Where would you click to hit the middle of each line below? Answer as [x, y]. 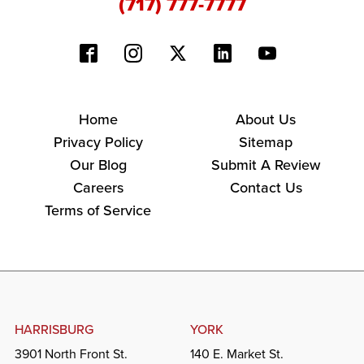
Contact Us [266, 187]
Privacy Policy [98, 142]
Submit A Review [266, 165]
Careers [98, 187]
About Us [266, 119]
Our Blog [98, 165]
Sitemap [266, 142]
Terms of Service [98, 210]
